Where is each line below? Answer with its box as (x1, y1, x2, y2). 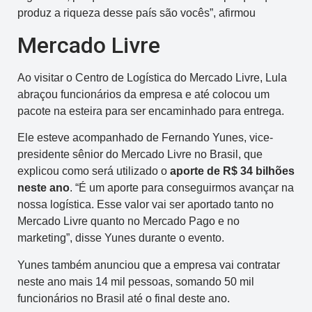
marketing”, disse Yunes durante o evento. (17, 232, 224, 244)
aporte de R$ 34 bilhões (170, 165, 295, 178)
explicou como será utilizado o (17, 165, 170, 178)
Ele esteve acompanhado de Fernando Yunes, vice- (17, 132, 273, 144)
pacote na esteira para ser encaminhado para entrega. (17, 104, 284, 117)
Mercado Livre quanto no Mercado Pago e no (17, 215, 240, 228)
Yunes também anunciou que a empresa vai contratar (17, 258, 280, 271)
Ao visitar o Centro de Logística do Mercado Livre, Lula (17, 71, 287, 84)
